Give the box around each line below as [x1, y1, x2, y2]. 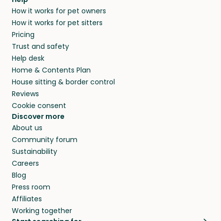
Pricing [12, 29, 35, 39]
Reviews [12, 88, 39, 99]
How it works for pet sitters [12, 17, 103, 28]
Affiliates [12, 193, 42, 204]
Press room [12, 182, 50, 192]
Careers [12, 158, 39, 168]
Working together [12, 205, 72, 216]
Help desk [12, 53, 44, 63]
